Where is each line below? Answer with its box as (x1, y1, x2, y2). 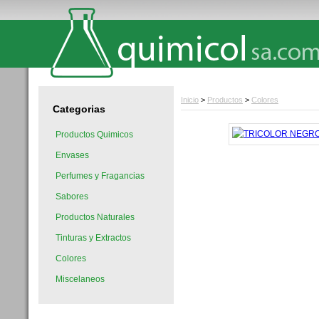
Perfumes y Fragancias (56, 171, 145, 181)
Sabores (56, 192, 88, 202)
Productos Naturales (56, 212, 135, 222)
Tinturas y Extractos (56, 233, 131, 243)
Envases (56, 150, 89, 160)
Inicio (181, 95, 199, 104)
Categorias (53, 103, 105, 115)
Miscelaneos (56, 274, 105, 284)
